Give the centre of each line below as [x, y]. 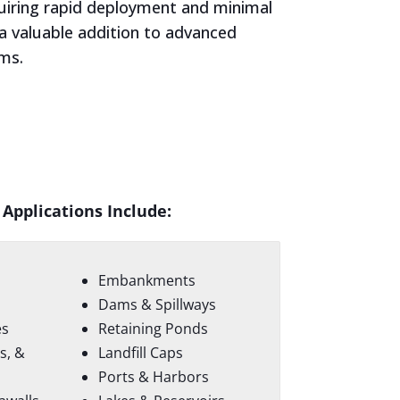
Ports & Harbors [153, 377]
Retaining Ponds [153, 329]
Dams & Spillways [157, 305]
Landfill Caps [140, 353]
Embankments [146, 281]
